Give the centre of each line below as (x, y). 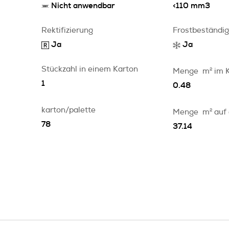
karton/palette (68, 110)
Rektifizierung (67, 30)
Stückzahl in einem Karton (90, 69)
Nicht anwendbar (83, 6)
